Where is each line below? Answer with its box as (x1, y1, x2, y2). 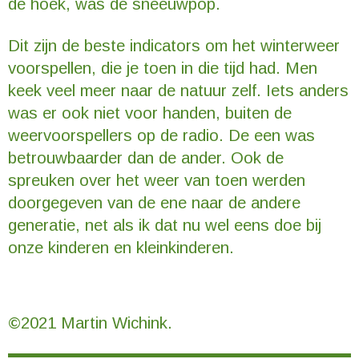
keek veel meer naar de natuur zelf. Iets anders (8, 82, 349, 99)
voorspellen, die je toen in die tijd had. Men (8, 59, 317, 77)
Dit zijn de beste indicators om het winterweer (8, 37, 340, 54)
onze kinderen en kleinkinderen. (8, 239, 234, 256)
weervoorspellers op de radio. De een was (8, 127, 315, 144)
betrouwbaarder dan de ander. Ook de (8, 149, 284, 167)
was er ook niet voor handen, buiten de (8, 104, 292, 122)
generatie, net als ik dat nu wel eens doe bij (8, 216, 321, 234)
